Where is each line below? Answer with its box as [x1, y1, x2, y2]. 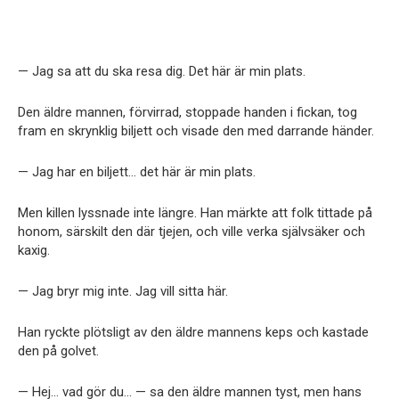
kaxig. [18, 242, 50, 259]
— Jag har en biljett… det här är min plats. [18, 164, 256, 181]
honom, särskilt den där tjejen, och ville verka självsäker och [18, 224, 365, 240]
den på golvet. [18, 343, 99, 360]
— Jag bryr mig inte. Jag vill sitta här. [18, 283, 228, 300]
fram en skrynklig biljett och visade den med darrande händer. [18, 123, 374, 140]
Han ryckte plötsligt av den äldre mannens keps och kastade [18, 324, 369, 341]
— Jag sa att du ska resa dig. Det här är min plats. [18, 63, 305, 80]
